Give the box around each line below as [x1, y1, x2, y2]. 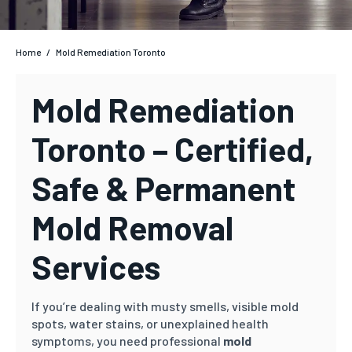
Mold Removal [31, 207, 233, 247]
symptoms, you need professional [31, 333, 223, 348]
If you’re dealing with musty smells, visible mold [31, 299, 299, 313]
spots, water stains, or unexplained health [31, 316, 269, 331]
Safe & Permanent [31, 168, 295, 207]
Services [31, 247, 160, 286]
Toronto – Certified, [31, 129, 313, 168]
